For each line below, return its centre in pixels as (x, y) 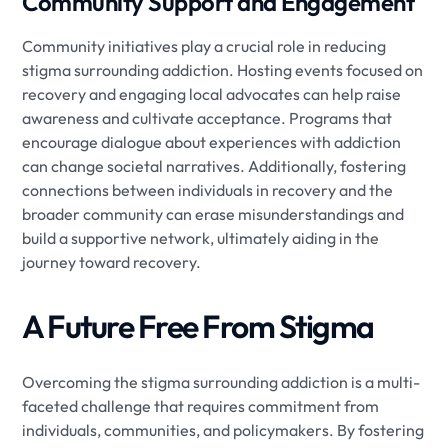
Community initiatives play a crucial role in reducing (204, 45)
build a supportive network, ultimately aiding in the (201, 237)
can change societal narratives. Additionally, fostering (214, 165)
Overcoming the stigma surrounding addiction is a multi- (221, 381)
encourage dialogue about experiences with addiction (212, 141)
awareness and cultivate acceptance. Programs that (207, 117)
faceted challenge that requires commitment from (201, 405)
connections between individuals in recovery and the (208, 189)
